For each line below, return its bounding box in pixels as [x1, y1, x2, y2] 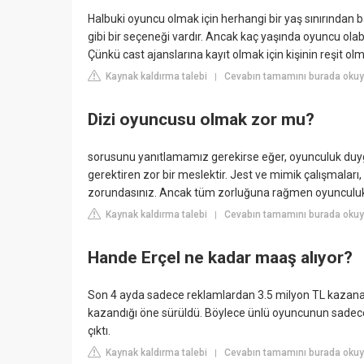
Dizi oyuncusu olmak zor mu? [88, 110, 314, 130]
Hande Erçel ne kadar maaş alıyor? [88, 248, 353, 268]
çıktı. [88, 323, 110, 337]
